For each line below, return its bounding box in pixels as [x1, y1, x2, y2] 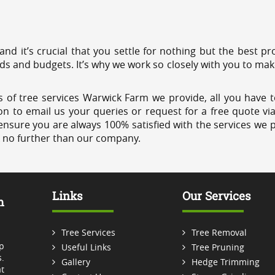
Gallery [61, 255, 90, 268]
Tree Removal [191, 226, 247, 238]
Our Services [182, 188, 251, 203]
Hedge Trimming [191, 255, 260, 268]
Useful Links [61, 241, 111, 253]
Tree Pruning [191, 241, 244, 253]
